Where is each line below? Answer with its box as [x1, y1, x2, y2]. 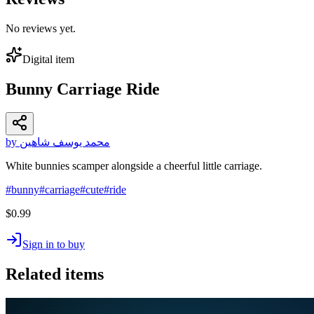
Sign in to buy [22, 238, 85, 251]
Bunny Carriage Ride [6, 79, 160, 98]
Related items [6, 265, 104, 284]
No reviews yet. [6, 22, 76, 34]
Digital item [22, 53, 74, 65]
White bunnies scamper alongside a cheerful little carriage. [6, 160, 262, 172]
